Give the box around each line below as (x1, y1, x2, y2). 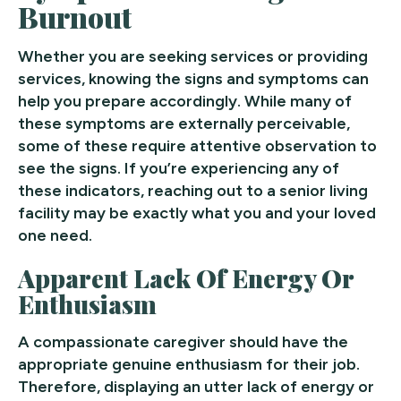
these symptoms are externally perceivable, (18, 113, 350, 133)
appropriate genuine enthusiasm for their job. (18, 354, 360, 374)
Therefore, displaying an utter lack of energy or (18, 376, 374, 397)
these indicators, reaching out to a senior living (18, 180, 368, 200)
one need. (18, 225, 92, 245)
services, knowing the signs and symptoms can (18, 68, 369, 89)
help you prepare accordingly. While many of (18, 90, 352, 111)
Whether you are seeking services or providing (18, 46, 368, 66)
